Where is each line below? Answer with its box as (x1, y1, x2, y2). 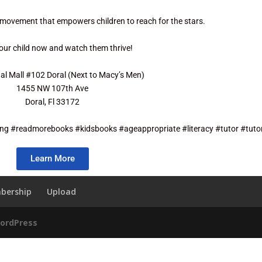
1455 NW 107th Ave (16, 84, 89, 93)
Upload (47, 186, 77, 197)
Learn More (30, 153, 75, 164)
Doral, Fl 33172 (25, 97, 80, 106)
